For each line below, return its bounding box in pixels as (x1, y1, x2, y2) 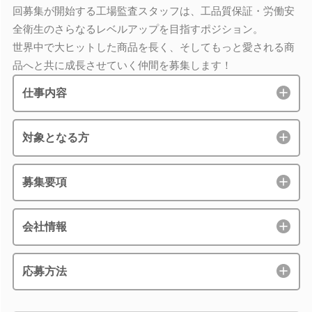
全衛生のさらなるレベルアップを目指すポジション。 (12, 22, 263, 35)
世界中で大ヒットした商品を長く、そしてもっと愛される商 (12, 40, 295, 53)
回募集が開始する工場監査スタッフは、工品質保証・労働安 (12, 4, 295, 17)
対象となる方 (22, 131, 89, 143)
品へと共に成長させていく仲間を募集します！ (12, 58, 232, 71)
